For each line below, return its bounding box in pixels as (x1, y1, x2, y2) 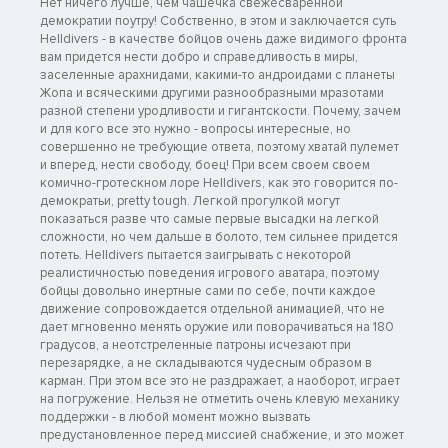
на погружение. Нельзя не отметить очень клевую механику (40, 391, 399, 408)
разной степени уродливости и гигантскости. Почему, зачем (40, 103, 401, 120)
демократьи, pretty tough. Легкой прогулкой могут (40, 193, 340, 210)
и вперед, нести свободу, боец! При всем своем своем (40, 157, 370, 174)
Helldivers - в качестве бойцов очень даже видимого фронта (40, 31, 407, 48)
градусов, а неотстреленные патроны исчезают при (40, 337, 351, 354)
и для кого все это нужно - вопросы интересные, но (40, 121, 351, 138)
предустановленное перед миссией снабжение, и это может (40, 427, 404, 444)
